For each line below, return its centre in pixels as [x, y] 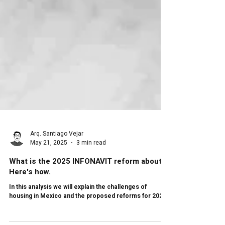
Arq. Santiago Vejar [57, 172]
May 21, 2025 [49, 181]
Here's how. [30, 210]
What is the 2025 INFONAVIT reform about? [87, 200]
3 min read [91, 181]
